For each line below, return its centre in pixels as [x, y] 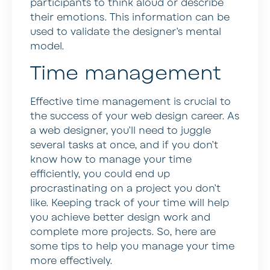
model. [47, 46]
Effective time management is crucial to [130, 102]
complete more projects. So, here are [123, 232]
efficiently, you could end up [100, 174]
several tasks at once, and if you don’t [124, 146]
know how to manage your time [111, 160]
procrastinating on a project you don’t [125, 189]
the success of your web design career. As [135, 117]
